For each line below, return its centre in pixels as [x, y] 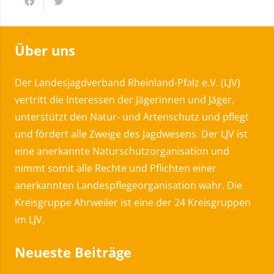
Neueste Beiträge [73, 252]
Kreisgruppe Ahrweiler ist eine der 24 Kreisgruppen [133, 203]
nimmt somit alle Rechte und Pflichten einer [116, 168]
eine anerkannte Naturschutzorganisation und [122, 151]
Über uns [45, 50]
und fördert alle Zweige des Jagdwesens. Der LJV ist [131, 134]
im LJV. [30, 220]
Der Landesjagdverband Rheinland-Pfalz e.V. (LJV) [128, 83]
